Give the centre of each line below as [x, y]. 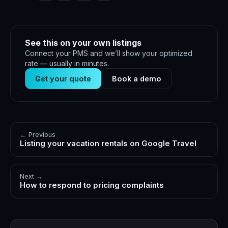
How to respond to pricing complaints [92, 185]
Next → [31, 176]
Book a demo [137, 79]
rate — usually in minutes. [67, 63]
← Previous [38, 135]
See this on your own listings [83, 43]
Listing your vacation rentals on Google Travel [108, 143]
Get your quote [63, 79]
